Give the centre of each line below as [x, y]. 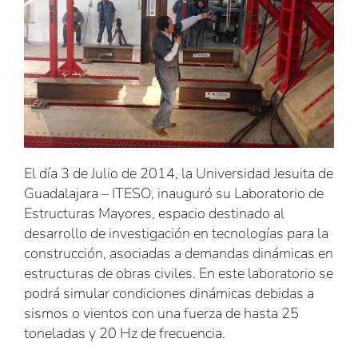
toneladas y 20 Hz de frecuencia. [125, 333]
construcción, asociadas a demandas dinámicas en [179, 253]
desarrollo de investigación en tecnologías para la [176, 233]
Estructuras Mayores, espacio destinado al [154, 213]
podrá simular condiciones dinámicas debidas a [169, 293]
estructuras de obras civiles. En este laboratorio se [179, 273]
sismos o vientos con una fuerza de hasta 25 [161, 313]
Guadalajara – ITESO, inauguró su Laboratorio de [174, 193]
